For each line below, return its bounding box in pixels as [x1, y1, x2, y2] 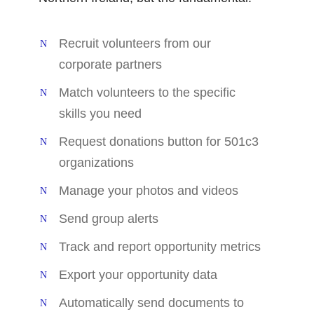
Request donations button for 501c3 [59, 134, 259, 149]
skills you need [59, 106, 142, 121]
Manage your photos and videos [59, 183, 238, 198]
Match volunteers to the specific [59, 85, 235, 100]
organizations [59, 155, 134, 170]
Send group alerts [59, 211, 158, 226]
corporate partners [59, 57, 162, 71]
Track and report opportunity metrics [59, 239, 261, 254]
